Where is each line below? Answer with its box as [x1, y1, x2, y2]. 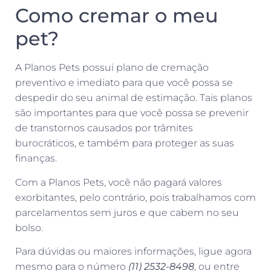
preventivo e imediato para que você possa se [15, 77, 233, 89]
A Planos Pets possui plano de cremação [15, 62, 209, 74]
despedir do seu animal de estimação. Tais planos [15, 92, 252, 104]
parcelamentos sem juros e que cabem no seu [15, 206, 239, 218]
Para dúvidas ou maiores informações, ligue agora [15, 245, 252, 257]
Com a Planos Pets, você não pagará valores [15, 176, 222, 188]
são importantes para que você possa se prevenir [15, 107, 249, 119]
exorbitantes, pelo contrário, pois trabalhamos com [15, 191, 256, 203]
